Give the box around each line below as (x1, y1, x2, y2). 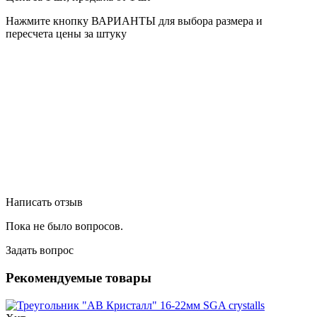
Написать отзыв (6, 196, 83, 209)
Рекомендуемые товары (6, 270, 151, 286)
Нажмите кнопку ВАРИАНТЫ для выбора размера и (6, 15, 263, 28)
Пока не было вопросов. (6, 220, 123, 233)
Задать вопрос (6, 244, 74, 257)
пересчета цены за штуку (6, 28, 127, 40)
